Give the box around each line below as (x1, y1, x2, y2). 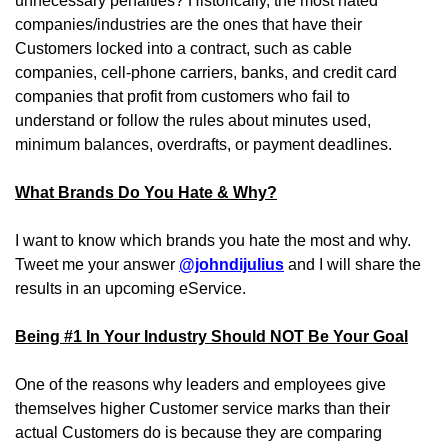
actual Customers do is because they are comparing (15, 424, 382, 441)
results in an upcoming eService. (15, 280, 246, 297)
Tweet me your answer (15, 256, 179, 273)
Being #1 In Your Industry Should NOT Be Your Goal (15, 328, 408, 345)
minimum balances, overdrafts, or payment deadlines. (15, 136, 392, 153)
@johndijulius (179, 256, 284, 273)
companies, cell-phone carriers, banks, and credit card (15, 64, 397, 81)
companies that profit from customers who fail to (15, 88, 350, 105)
